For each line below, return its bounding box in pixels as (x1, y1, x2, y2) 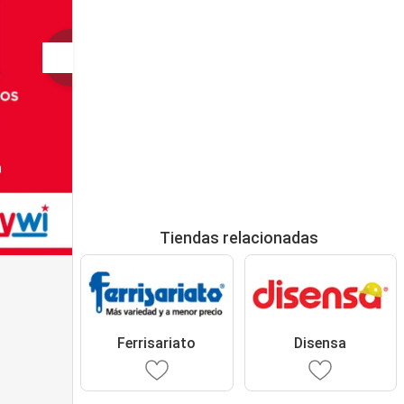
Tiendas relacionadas (159, 228, 318, 247)
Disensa (294, 334, 347, 352)
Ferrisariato (117, 334, 197, 352)
